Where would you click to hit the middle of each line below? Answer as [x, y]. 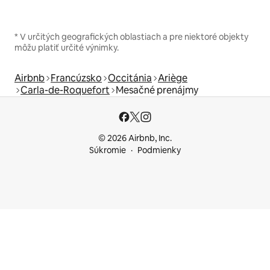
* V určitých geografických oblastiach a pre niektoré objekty [131, 37]
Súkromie [108, 150]
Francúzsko [76, 78]
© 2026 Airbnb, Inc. [135, 138]
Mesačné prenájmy [157, 90]
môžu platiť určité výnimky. [67, 48]
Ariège [173, 78]
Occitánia [130, 78]
